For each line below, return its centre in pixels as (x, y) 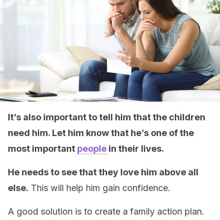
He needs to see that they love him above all (103, 172)
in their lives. (135, 149)
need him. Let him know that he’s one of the (101, 133)
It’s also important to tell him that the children (107, 117)
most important (42, 149)
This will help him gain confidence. (99, 188)
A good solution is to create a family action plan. (106, 211)
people (92, 149)
